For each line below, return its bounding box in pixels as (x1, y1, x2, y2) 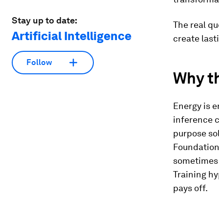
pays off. (173, 183, 208, 193)
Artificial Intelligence (12, 28, 131, 43)
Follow (26, 58, 52, 67)
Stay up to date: (12, 15, 77, 25)
